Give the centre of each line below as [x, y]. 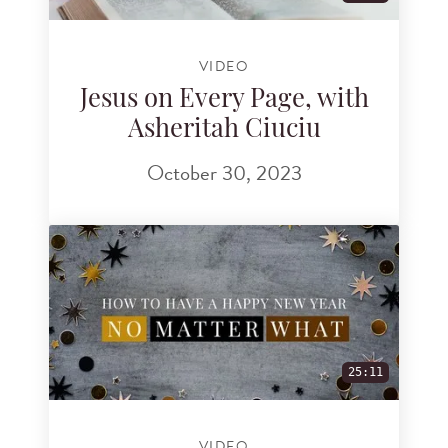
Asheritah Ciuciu [224, 131]
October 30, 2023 [224, 172]
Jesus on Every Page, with [224, 101]
